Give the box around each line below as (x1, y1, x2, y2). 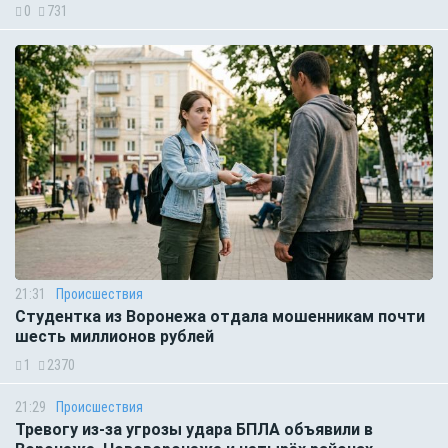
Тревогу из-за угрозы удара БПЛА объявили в (15, 419, 373, 439)
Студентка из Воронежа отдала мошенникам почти (15, 306, 425, 326)
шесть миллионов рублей (15, 326, 214, 346)
